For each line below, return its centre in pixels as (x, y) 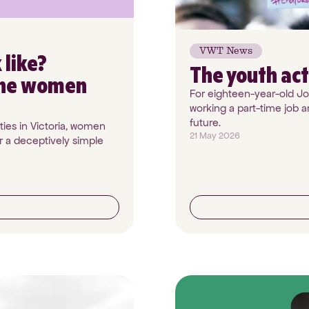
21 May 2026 (215, 136)
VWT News (226, 51)
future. (205, 122)
